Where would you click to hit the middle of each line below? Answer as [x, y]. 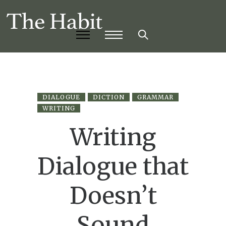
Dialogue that [113, 167]
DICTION [109, 97]
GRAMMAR [155, 97]
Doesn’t [113, 196]
